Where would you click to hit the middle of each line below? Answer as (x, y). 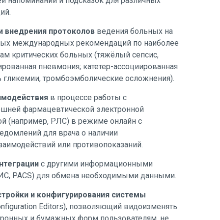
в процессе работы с (87, 97)
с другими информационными (96, 164)
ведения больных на (134, 31)
